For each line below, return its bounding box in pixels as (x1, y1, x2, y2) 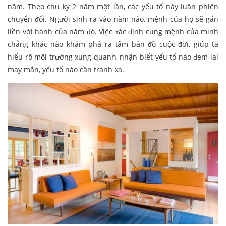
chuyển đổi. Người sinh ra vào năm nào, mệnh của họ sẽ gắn (8, 14, 218, 24)
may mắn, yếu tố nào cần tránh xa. (8, 65, 124, 75)
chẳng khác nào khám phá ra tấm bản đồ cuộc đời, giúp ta (8, 39, 218, 49)
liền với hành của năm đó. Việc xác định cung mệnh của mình (8, 27, 218, 37)
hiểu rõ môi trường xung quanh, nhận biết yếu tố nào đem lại (8, 52, 218, 62)
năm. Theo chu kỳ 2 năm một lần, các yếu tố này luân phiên (8, 2, 218, 12)
